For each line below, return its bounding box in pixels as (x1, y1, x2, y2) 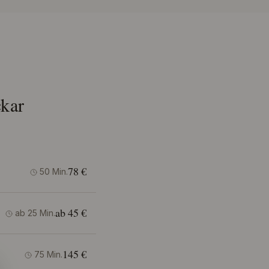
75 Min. (34, 249, 62, 259)
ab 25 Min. (15, 208, 55, 218)
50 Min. (40, 166, 68, 177)
